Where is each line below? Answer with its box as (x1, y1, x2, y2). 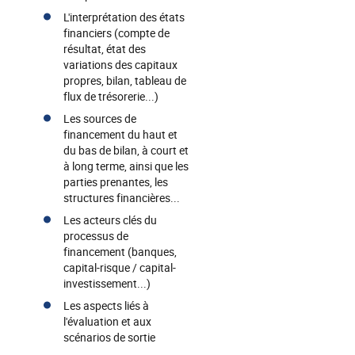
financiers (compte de (63, 25, 170, 40)
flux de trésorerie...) (63, 89, 158, 104)
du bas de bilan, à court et (63, 143, 189, 158)
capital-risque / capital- (63, 260, 176, 275)
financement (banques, (63, 244, 177, 259)
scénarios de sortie (63, 330, 155, 345)
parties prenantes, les (63, 174, 168, 189)
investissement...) (63, 276, 151, 291)
